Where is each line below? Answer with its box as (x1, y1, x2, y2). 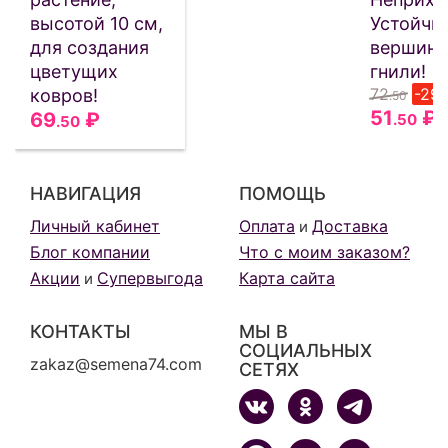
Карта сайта (239, 267, 335, 288)
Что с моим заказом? (239, 241, 410, 262)
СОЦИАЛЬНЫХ (239, 339, 372, 361)
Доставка (312, 215, 388, 236)
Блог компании (30, 241, 150, 262)
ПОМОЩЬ (239, 182, 326, 204)
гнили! (370, 60, 426, 82)
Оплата (239, 215, 295, 236)
